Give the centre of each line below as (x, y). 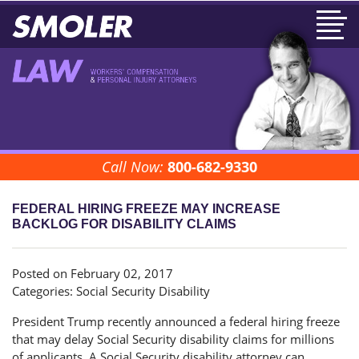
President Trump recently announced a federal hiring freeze (176, 322)
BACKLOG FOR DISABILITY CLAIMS (124, 224)
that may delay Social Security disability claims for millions (173, 339)
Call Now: (135, 167)
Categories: (44, 291)
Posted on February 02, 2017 (93, 274)
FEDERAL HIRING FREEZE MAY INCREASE (146, 209)
